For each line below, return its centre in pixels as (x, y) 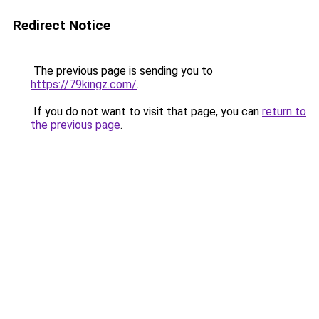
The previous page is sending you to (122, 71)
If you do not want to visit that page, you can (146, 111)
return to (284, 111)
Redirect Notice (62, 25)
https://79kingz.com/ (84, 84)
